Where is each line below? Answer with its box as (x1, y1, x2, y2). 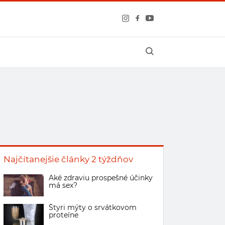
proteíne (49, 210, 78, 219)
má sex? (49, 181, 77, 190)
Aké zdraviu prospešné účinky (49, 173, 153, 182)
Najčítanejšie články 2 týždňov (4, 154, 133, 164)
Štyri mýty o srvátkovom (49, 203, 137, 212)
